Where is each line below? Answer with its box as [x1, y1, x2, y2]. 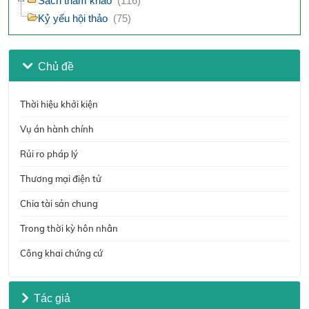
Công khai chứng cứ [20, 248, 103, 259]
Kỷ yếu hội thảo [38, 12, 108, 24]
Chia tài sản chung [20, 198, 98, 210]
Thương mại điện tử [20, 173, 101, 185]
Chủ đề [37, 60, 74, 72]
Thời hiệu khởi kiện [20, 99, 98, 110]
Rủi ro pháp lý [20, 148, 78, 160]
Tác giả [33, 292, 70, 304]
